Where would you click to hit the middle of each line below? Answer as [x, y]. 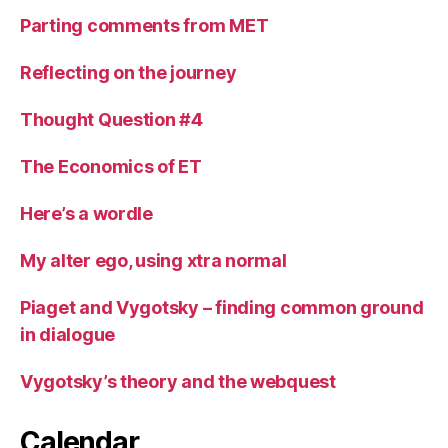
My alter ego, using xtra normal [153, 260]
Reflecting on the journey [128, 72]
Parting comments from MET [144, 25]
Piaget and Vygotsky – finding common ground [222, 307]
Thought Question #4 [111, 119]
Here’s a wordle [86, 213]
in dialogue [68, 334]
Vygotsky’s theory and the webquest [178, 381]
